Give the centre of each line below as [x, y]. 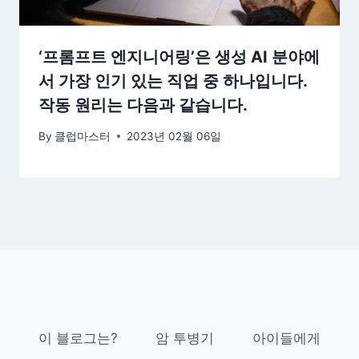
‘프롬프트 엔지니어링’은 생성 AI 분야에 [179, 57]
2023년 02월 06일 [174, 136]
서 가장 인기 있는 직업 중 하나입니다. [173, 81]
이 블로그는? [78, 338]
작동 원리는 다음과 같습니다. [143, 105]
